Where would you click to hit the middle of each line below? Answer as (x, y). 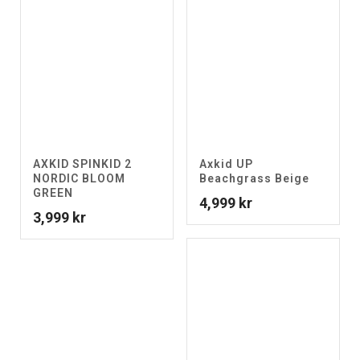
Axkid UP (226, 164)
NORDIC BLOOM (79, 178)
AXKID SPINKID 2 (82, 164)
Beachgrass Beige (254, 178)
